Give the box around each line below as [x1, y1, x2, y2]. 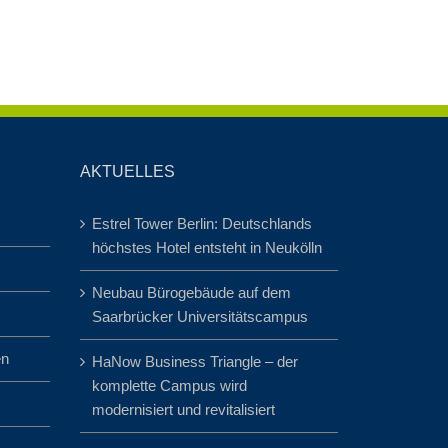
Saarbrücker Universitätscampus [91, 307, 308, 325]
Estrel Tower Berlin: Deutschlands [91, 214, 312, 232]
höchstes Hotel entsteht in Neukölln [91, 238, 322, 256]
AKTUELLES [79, 162, 175, 180]
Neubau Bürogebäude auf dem [91, 283, 291, 301]
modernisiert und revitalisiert [91, 400, 275, 418]
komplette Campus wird [91, 376, 247, 394]
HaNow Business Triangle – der [91, 352, 298, 370]
